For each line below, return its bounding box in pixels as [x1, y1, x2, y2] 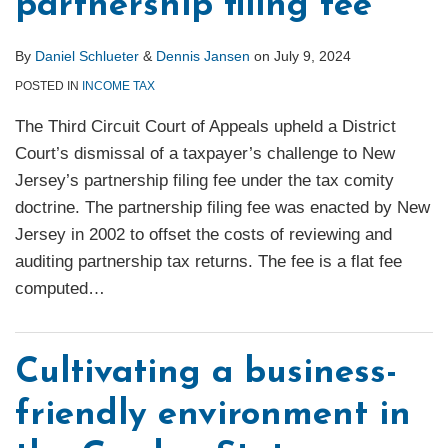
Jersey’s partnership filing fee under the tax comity [15, 171, 394, 191]
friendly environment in [15, 398, 411, 434]
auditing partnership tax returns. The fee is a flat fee [15, 252, 402, 272]
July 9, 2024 [274, 48, 351, 65]
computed [15, 279, 88, 299]
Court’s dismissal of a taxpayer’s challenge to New [15, 144, 395, 164]
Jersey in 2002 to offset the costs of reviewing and [15, 225, 392, 245]
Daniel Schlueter [35, 48, 139, 65]
